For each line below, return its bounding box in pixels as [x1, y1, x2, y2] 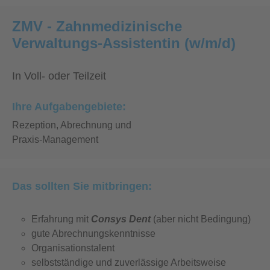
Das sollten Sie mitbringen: [12, 180, 152, 192]
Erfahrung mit [31, 214, 91, 224]
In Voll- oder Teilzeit [12, 70, 106, 82]
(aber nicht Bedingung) [151, 214, 251, 224]
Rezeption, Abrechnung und [12, 120, 131, 130]
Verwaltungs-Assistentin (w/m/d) [12, 35, 236, 51]
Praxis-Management [12, 134, 98, 145]
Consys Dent [91, 214, 151, 224]
